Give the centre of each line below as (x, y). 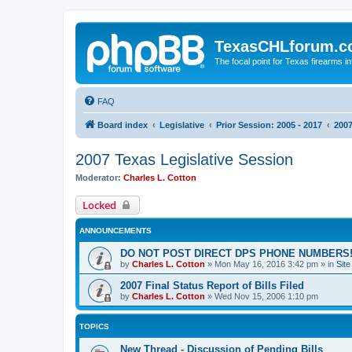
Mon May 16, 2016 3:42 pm (266, 264)
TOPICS (94, 326)
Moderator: (98, 177)
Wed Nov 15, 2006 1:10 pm (266, 296)
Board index (123, 125)
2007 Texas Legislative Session (184, 159)
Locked (99, 205)
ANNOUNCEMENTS (115, 231)
